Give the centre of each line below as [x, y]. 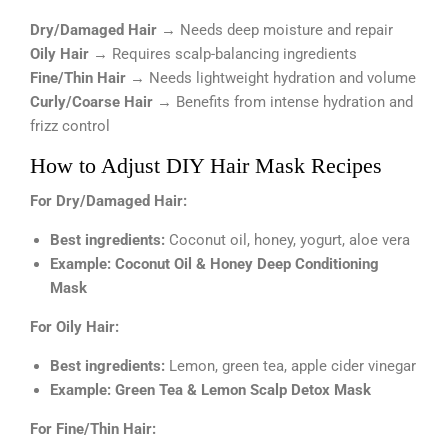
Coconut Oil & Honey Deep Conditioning [247, 264]
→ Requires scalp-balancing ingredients [223, 54]
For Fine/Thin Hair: [93, 429]
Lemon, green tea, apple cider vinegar [290, 366]
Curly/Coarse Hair [91, 102]
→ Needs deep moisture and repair [275, 30]
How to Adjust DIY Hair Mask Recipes [206, 166]
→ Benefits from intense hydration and [283, 102]
